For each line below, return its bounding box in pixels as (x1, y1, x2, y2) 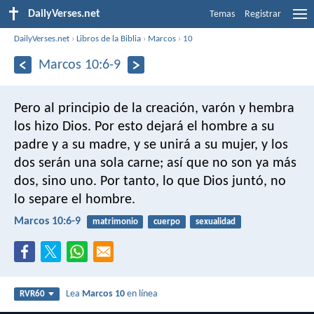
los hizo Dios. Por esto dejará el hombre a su (14, 119, 275, 134)
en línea (125, 289, 158, 300)
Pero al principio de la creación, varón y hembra (14, 101, 294, 116)
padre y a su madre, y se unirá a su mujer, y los (14, 137, 288, 152)
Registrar (245, 9, 281, 20)
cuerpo (153, 217, 180, 226)
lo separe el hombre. (14, 192, 135, 207)
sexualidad (195, 217, 235, 226)
